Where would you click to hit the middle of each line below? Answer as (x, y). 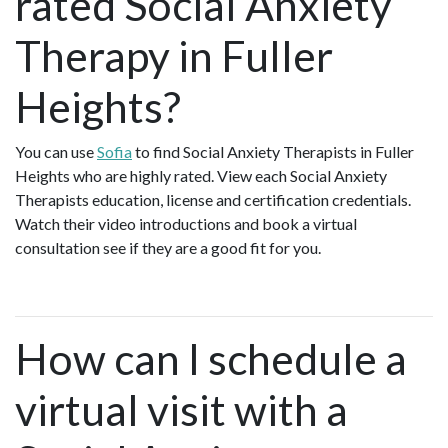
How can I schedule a (211, 358)
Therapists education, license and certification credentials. (213, 199)
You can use (56, 151)
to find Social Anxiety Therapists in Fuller (273, 151)
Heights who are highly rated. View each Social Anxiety (201, 175)
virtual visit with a (181, 409)
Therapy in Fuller (174, 55)
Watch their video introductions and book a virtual (186, 223)
